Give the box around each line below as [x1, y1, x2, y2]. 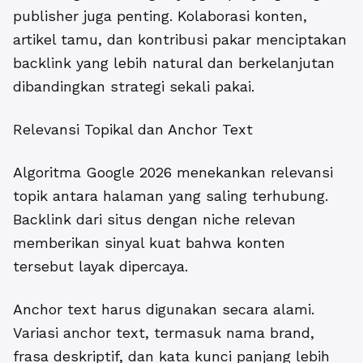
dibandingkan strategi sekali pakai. [13, 77, 254, 95]
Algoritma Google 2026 [13, 163, 172, 181]
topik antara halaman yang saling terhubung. [13, 186, 328, 204]
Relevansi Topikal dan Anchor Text [13, 120, 253, 138]
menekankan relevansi [172, 163, 333, 181]
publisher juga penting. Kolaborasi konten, [13, 6, 307, 24]
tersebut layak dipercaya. [13, 257, 188, 275]
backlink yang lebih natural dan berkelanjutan [13, 53, 335, 71]
